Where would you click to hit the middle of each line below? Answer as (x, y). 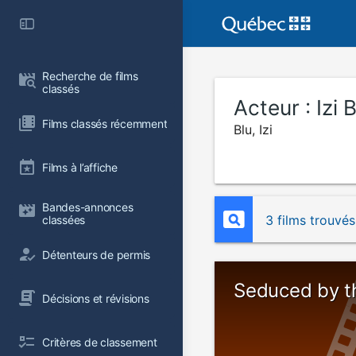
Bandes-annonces (89, 207)
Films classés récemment (105, 123)
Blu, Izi (253, 130)
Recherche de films (92, 76)
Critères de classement (100, 342)
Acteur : (275, 108)
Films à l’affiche (80, 167)
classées (64, 220)
